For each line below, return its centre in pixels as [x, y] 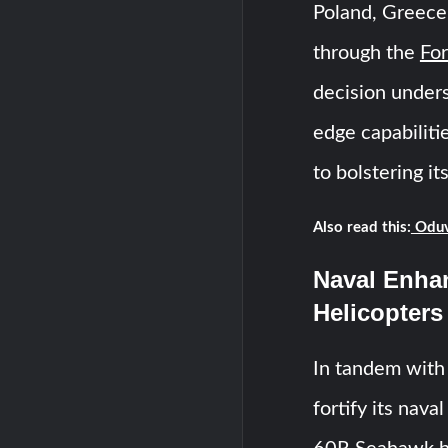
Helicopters [377, 312]
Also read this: [361, 227]
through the [366, 53]
